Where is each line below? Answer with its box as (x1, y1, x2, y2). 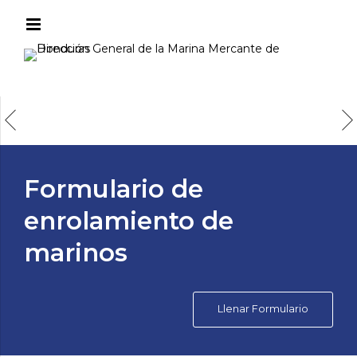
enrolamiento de (24, 206, 233, 237)
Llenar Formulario (217, 303, 308, 316)
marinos (24, 237, 127, 269)
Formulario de (24, 174, 203, 205)
